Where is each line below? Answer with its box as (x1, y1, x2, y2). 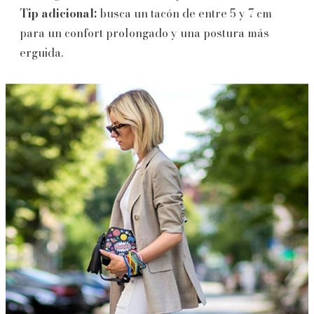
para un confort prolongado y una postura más (20, 24, 269, 41)
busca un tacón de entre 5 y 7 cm (97, 4, 272, 22)
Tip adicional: (20, 4, 97, 22)
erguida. (20, 43, 63, 61)
